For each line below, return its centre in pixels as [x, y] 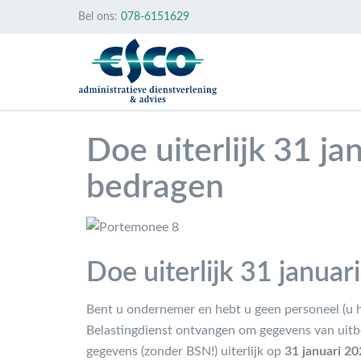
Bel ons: [100, 17]
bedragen [155, 187]
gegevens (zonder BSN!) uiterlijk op [185, 351]
